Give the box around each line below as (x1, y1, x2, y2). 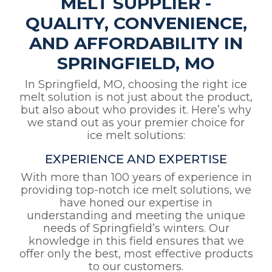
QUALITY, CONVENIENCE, (25, 13, 247, 34)
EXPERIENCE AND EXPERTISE (45, 152, 227, 167)
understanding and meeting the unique (27, 209, 245, 223)
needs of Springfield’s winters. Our (42, 222, 229, 236)
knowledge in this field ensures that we (28, 234, 244, 248)
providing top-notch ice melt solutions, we (21, 183, 251, 197)
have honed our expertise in (59, 196, 212, 210)
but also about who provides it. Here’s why (21, 103, 251, 117)
